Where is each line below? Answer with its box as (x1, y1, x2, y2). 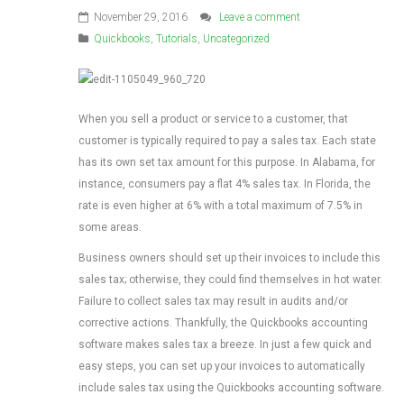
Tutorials (156, 32, 197, 45)
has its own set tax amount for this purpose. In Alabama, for (78, 156, 375, 169)
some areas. (78, 221, 142, 234)
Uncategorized (203, 32, 270, 45)
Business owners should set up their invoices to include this (78, 252, 381, 264)
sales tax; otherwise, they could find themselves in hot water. (78, 273, 382, 286)
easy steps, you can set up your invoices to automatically (78, 360, 365, 372)
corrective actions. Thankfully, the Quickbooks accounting (78, 317, 368, 329)
